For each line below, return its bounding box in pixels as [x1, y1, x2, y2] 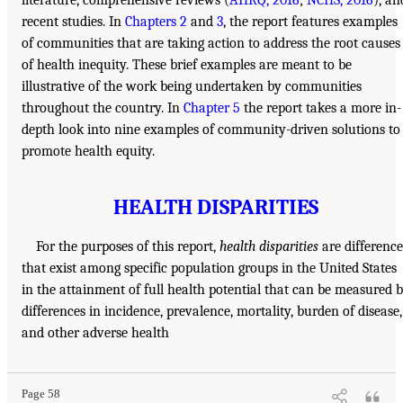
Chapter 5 [184, 99, 240, 116]
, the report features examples [223, 13, 398, 30]
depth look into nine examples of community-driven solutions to [22, 121, 400, 138]
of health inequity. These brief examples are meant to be [22, 56, 352, 73]
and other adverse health [22, 324, 169, 341]
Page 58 [22, 387, 60, 400]
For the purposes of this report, [36, 237, 219, 255]
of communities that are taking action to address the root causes [22, 34, 400, 51]
